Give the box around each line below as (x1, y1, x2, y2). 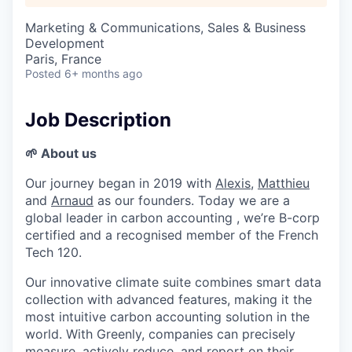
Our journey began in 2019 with (25, 174, 215, 191)
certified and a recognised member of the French (25, 226, 318, 243)
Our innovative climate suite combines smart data (25, 273, 321, 290)
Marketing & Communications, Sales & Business (25, 20, 306, 36)
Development (25, 35, 104, 52)
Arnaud (51, 192, 93, 208)
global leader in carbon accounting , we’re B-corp (25, 209, 320, 225)
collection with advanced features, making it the (25, 291, 312, 307)
